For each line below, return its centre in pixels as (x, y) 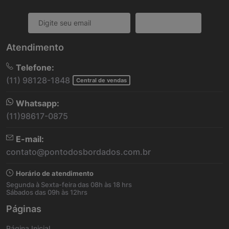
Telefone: (35, 68)
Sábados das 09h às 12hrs (47, 192)
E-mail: (30, 139)
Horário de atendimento (55, 174)
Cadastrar (168, 23)
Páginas (24, 209)
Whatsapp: (38, 104)
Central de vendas (101, 81)
